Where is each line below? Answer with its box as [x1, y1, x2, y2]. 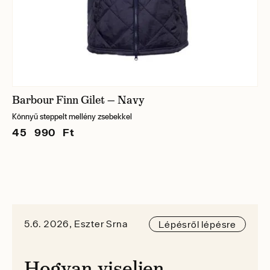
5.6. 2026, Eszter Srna [24, 218, 128, 230]
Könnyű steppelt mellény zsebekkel [11, 111, 132, 121]
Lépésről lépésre [159, 218, 236, 230]
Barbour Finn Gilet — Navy [11, 92, 145, 107]
